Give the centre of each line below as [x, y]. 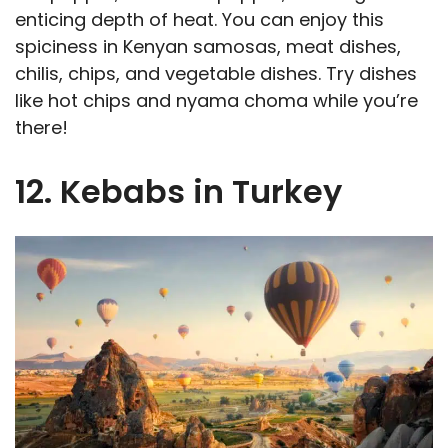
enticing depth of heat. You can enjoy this [199, 20]
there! [41, 128]
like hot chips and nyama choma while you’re [216, 101]
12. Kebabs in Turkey [178, 192]
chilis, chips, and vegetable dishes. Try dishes [216, 74]
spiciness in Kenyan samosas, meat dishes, [208, 47]
